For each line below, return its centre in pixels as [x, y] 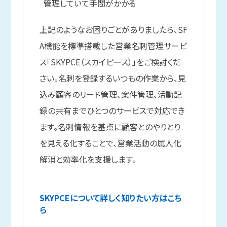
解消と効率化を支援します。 [88, 159]
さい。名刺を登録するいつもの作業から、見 [112, 78]
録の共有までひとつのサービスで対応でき [112, 110]
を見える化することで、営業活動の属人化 [110, 143]
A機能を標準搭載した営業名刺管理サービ [113, 45]
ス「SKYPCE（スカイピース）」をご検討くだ [110, 62]
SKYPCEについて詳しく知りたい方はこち [110, 197]
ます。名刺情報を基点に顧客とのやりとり [110, 126]
